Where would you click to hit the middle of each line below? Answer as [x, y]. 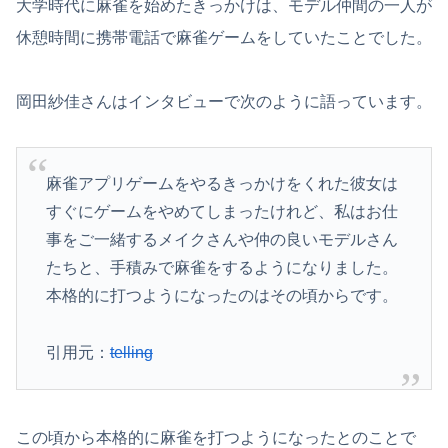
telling [131, 352]
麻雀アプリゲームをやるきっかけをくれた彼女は [221, 184]
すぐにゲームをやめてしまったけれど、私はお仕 [221, 212]
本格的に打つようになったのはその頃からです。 [221, 296]
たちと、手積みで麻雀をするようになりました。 [221, 268]
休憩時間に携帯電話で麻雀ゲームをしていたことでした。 [224, 38]
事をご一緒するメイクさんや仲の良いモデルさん [221, 240]
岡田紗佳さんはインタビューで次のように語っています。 [224, 102]
